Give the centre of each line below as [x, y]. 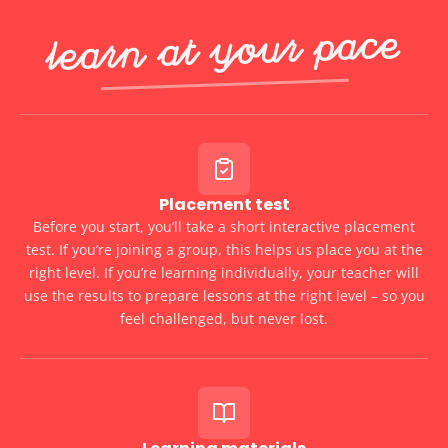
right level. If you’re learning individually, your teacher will [224, 272]
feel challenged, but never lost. [224, 318]
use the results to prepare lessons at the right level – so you [224, 295]
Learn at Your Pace [224, 54]
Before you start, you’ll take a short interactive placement [224, 226]
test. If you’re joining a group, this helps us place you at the [224, 249]
